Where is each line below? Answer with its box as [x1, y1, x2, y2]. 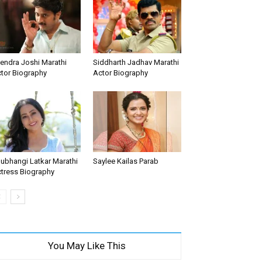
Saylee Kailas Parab [92, 157, 158, 166]
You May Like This [47, 240, 126, 252]
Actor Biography [92, 68, 148, 77]
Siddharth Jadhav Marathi [92, 57, 179, 67]
